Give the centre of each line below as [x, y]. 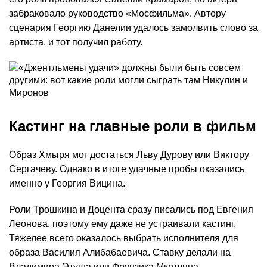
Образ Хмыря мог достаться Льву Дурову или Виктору [129, 155]
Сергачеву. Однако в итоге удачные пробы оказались [127, 169]
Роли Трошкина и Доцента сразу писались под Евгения [131, 210]
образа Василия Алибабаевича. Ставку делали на [120, 253]
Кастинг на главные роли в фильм [133, 126]
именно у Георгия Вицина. [67, 184]
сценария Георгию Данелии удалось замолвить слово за [133, 28]
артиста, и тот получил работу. [76, 42]
